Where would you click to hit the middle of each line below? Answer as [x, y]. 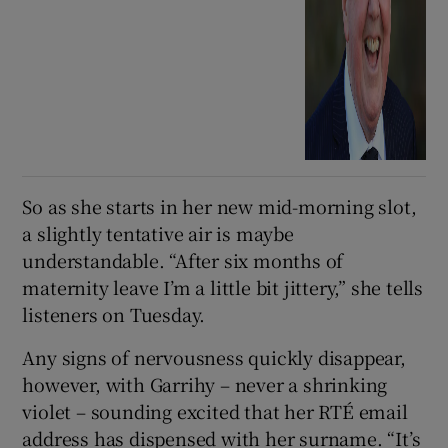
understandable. [93, 259]
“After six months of [256, 259]
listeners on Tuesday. [114, 313]
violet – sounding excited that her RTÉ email [215, 410]
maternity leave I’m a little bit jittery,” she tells [223, 286]
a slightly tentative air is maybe [158, 232]
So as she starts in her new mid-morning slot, [219, 205]
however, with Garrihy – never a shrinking [205, 383]
